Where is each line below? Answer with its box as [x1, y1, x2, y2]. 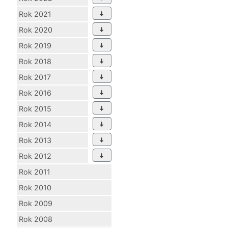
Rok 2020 [19, 25, 52, 34]
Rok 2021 [19, 9, 51, 18]
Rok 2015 [19, 104, 51, 113]
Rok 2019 [19, 41, 51, 50]
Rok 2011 [19, 167, 50, 176]
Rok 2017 [19, 72, 51, 81]
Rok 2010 [19, 183, 51, 192]
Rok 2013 [19, 135, 51, 145]
